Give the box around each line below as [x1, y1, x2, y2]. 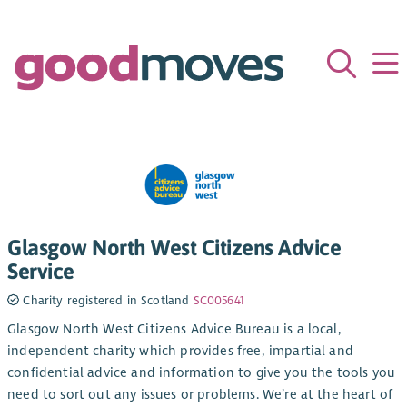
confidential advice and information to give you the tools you [7, 364, 396, 382]
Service [7, 257, 74, 283]
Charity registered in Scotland [19, 293, 194, 308]
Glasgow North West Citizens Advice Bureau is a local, [7, 321, 342, 338]
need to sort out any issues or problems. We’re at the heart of [7, 386, 393, 403]
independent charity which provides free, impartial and [7, 342, 353, 360]
